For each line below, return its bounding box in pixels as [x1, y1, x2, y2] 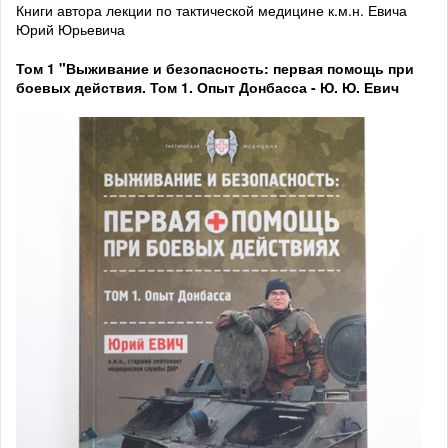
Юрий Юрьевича [16, 19, 125, 40]
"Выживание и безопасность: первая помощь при [59, 58, 414, 79]
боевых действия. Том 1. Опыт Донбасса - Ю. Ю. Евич [16, 77, 399, 98]
